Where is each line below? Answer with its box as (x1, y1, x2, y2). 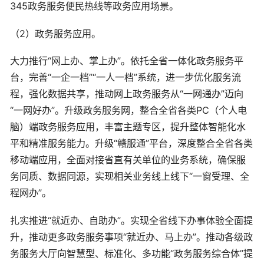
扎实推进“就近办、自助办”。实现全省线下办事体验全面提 (10, 214, 253, 226)
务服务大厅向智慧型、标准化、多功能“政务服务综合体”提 (10, 247, 253, 259)
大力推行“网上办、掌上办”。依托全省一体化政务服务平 (10, 55, 243, 67)
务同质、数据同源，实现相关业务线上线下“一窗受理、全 (10, 170, 249, 183)
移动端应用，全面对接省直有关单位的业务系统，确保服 (10, 154, 246, 166)
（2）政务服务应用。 (10, 27, 101, 39)
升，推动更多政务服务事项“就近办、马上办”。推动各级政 (10, 230, 253, 243)
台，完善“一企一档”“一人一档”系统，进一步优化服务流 (10, 71, 241, 84)
